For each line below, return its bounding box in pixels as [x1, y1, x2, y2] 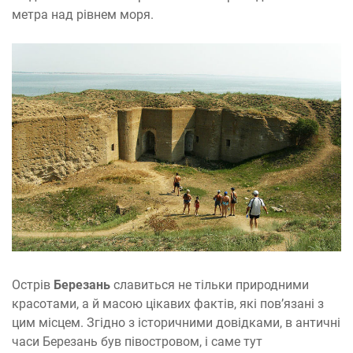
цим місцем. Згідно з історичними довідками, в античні [12, 314, 340, 330]
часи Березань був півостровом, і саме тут [12, 333, 262, 349]
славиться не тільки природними [113, 277, 309, 292]
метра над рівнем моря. [12, 7, 154, 23]
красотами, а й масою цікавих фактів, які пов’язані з [12, 295, 324, 311]
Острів [12, 277, 54, 292]
